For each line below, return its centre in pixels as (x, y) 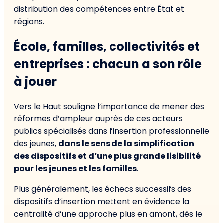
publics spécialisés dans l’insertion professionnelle (111, 131)
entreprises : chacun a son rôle (108, 64)
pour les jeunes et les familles (75, 168)
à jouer (35, 81)
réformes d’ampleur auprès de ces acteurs (98, 118)
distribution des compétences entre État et (99, 9)
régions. (29, 21)
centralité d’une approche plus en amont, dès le (108, 214)
